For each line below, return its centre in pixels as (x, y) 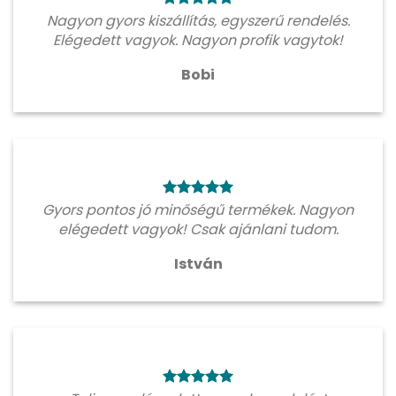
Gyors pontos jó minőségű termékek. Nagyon (198, 209)
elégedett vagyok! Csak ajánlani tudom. (198, 229)
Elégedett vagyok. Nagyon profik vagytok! (198, 40)
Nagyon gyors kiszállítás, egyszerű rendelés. (198, 20)
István (198, 263)
